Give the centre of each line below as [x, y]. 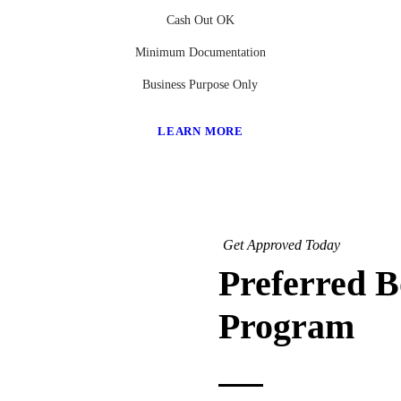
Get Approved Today [282, 245]
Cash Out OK [200, 21]
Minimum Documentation [200, 53]
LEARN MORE [200, 132]
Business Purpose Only [200, 85]
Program [286, 327]
